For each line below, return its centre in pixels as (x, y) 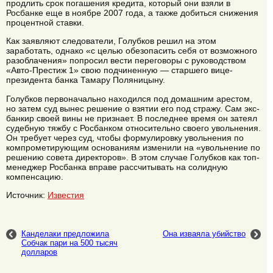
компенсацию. (35, 176)
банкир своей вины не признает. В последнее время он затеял (132, 118)
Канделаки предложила (65, 233)
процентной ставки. (45, 22)
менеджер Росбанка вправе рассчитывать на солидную (117, 167)
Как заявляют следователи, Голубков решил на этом (111, 41)
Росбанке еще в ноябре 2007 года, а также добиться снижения (132, 12)
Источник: (27, 195)
